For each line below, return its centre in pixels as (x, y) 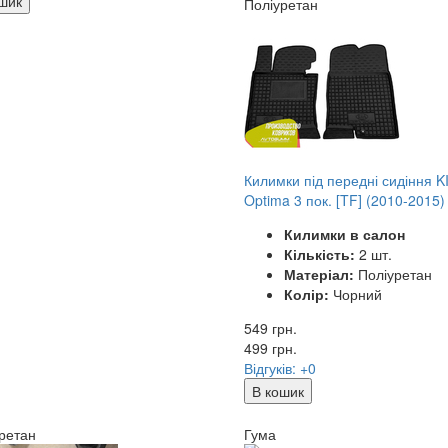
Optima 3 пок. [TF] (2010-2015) (344, 199)
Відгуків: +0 (279, 367)
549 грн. (270, 327)
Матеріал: (318, 273)
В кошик (277, 390)
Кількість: (319, 253)
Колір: (306, 293)
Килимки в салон (344, 233)
